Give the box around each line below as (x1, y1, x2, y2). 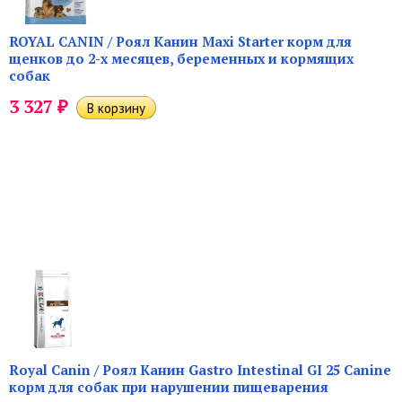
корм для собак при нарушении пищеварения (9, 377, 328, 396)
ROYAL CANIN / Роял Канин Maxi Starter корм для (9, 31, 352, 50)
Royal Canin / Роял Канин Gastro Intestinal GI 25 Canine (9, 360, 391, 379)
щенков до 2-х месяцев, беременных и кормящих (9, 48, 354, 67)
